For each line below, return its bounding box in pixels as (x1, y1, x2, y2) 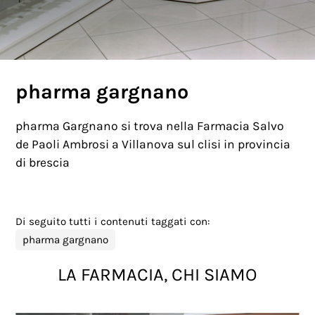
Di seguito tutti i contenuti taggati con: (15, 214, 211, 228)
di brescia (15, 155, 70, 169)
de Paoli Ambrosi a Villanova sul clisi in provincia (15, 136, 291, 151)
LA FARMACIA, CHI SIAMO (58, 264, 257, 285)
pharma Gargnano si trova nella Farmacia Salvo (15, 118, 285, 133)
